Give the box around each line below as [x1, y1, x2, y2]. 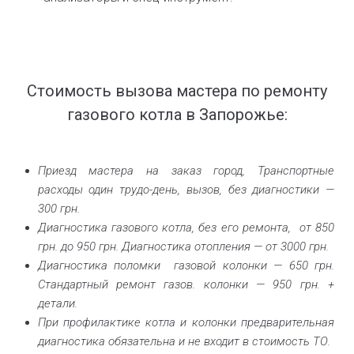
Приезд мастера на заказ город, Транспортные [37, 163, 334, 178]
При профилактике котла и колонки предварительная [37, 314, 334, 330]
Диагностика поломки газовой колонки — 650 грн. [37, 258, 334, 273]
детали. [37, 296, 77, 311]
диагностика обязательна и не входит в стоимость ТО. [37, 333, 330, 348]
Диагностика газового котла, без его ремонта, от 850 [37, 220, 334, 235]
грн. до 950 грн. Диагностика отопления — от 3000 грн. [37, 239, 329, 254]
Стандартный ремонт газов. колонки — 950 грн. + [37, 277, 334, 292]
